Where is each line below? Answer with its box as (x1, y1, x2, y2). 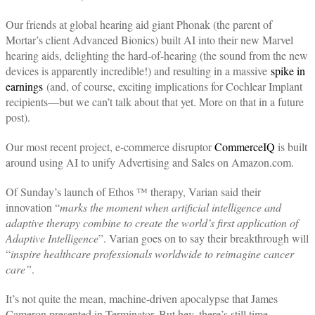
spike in (271, 63, 305, 78)
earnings (6, 79, 43, 94)
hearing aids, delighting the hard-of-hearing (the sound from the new (6, 48, 308, 63)
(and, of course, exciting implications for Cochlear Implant (46, 79, 302, 94)
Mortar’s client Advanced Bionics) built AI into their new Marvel (6, 32, 293, 47)
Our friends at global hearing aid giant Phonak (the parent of (6, 17, 272, 32)
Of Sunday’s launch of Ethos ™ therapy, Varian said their (6, 184, 261, 199)
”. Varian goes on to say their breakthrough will (98, 231, 309, 245)
